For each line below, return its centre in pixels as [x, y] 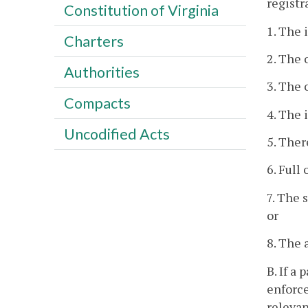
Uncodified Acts [117, 134]
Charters [93, 41]
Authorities [101, 72]
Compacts [97, 103]
